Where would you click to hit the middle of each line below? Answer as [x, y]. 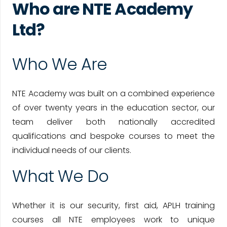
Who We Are [60, 64]
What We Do [61, 176]
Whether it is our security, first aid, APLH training [113, 206]
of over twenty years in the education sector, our [113, 108]
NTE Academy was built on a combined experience [113, 94]
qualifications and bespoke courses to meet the [113, 136]
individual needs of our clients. [72, 150]
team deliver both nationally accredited [113, 122]
